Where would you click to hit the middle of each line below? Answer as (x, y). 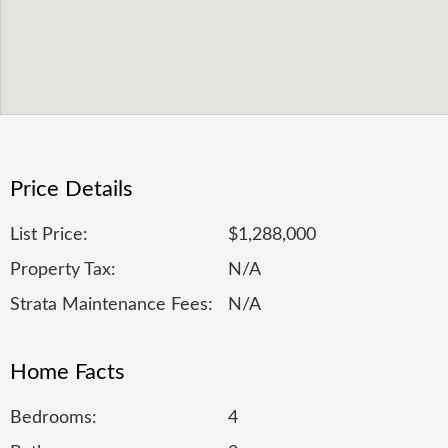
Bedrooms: (53, 417)
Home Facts (67, 371)
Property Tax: (63, 269)
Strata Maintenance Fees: (111, 304)
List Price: (49, 234)
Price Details (71, 188)
